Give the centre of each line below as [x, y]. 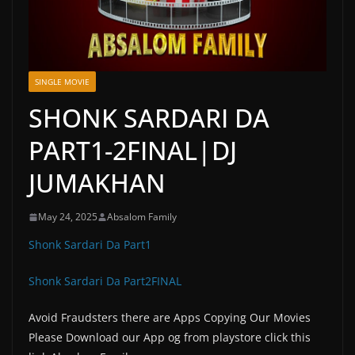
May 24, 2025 [68, 217]
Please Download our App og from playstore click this [170, 338]
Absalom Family [142, 217]
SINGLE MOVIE [62, 82]
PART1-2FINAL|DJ [133, 151]
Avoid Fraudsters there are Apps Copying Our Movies [170, 318]
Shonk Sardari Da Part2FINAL [105, 281]
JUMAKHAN [97, 183]
